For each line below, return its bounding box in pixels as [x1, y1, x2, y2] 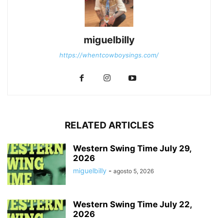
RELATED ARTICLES [64, 119, 154, 131]
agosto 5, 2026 [113, 167, 154, 175]
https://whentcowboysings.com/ [59, 51, 159, 59]
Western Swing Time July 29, [73, 143, 191, 153]
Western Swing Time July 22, [73, 199, 192, 209]
